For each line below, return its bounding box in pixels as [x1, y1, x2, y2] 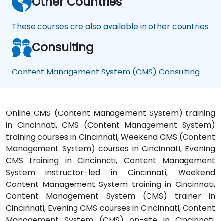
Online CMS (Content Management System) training [6, 108, 215, 119]
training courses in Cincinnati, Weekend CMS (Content [6, 131, 215, 143]
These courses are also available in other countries [12, 21, 209, 33]
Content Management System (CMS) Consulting [12, 66, 200, 78]
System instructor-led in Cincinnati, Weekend [6, 167, 215, 179]
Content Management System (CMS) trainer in [6, 190, 215, 202]
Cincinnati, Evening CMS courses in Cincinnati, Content [6, 202, 215, 214]
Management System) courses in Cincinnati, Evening [6, 143, 215, 155]
